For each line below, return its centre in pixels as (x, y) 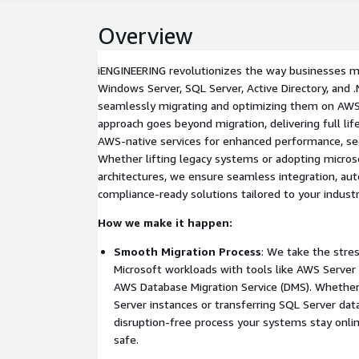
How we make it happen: (165, 222)
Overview (145, 36)
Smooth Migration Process (188, 251)
